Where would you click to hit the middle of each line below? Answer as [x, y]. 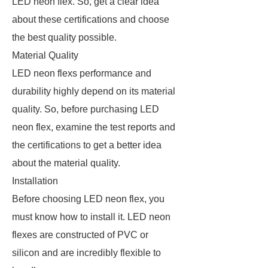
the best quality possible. [66, 37]
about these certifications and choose [91, 19]
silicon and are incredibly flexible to [86, 253]
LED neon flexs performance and [82, 73]
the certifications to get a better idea [87, 145]
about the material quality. [67, 163]
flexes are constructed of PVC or [80, 235]
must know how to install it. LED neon [91, 217]
